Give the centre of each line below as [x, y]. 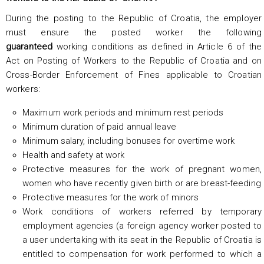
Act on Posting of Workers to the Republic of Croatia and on [134, 60]
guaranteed [31, 46]
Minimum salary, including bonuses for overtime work [129, 141]
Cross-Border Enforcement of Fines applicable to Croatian [134, 75]
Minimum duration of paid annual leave [99, 126]
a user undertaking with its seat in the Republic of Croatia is [142, 240]
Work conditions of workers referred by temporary [142, 211]
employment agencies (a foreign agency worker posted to [142, 225]
